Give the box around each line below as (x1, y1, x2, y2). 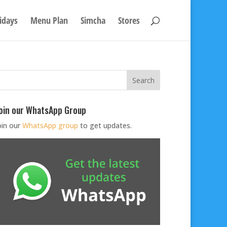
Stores (118, 14, 140, 26)
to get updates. (78, 121, 132, 130)
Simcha (81, 14, 105, 26)
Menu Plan (30, 14, 68, 26)
